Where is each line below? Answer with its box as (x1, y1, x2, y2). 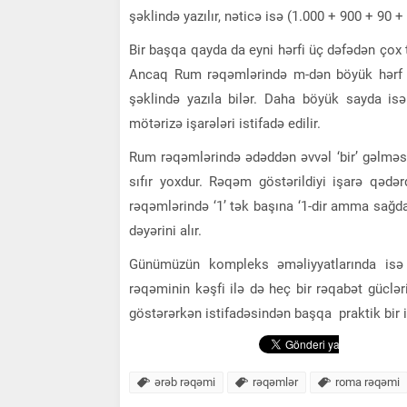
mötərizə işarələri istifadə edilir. (129, 114, 321, 132)
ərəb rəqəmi (154, 374, 215, 389)
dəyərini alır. (129, 222, 202, 239)
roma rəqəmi (335, 374, 400, 389)
